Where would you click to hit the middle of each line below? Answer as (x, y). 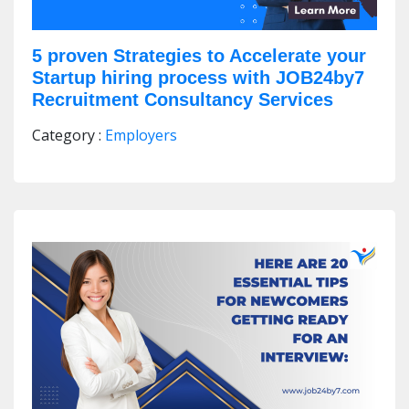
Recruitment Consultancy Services (183, 99)
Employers (141, 135)
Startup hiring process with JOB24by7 (198, 77)
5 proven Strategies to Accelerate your (199, 55)
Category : (68, 135)
